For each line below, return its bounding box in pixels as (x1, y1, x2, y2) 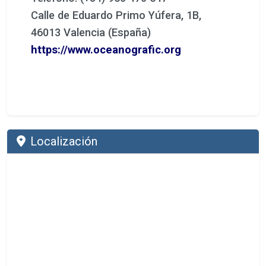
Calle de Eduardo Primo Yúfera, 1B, (31, 8, 201, 21)
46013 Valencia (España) (31, 26, 151, 39)
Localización (30, 134, 97, 148)
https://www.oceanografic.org (31, 43, 181, 56)
